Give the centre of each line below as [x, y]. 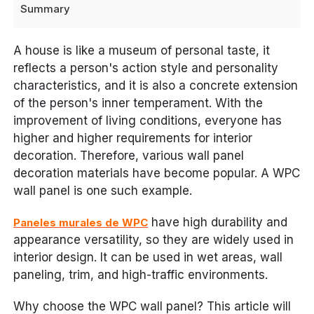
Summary [46, 9]
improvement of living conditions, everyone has [148, 121]
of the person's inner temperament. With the [138, 103]
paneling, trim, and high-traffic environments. [141, 275]
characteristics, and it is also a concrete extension [156, 86]
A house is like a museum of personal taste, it [142, 50]
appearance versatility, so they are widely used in [154, 240]
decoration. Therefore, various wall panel [129, 156]
